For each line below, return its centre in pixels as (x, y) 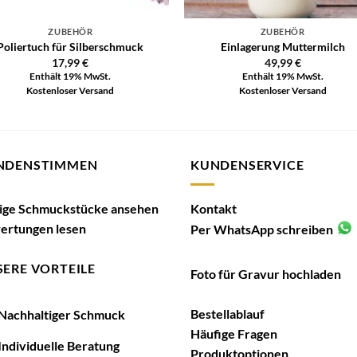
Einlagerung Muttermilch (282, 47)
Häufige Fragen (234, 333)
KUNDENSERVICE (247, 165)
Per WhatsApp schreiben (262, 229)
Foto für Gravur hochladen (266, 273)
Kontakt (214, 208)
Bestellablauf (228, 313)
